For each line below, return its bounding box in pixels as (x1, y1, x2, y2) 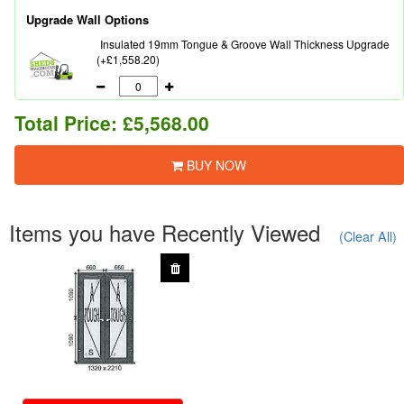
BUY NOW (183, 156, 247, 175)
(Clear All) (339, 226, 397, 246)
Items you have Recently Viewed (9, 216, 320, 249)
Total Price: (14, 109, 123, 137)
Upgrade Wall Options (26, 11, 149, 29)
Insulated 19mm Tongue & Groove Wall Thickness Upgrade (100, 36, 390, 52)
